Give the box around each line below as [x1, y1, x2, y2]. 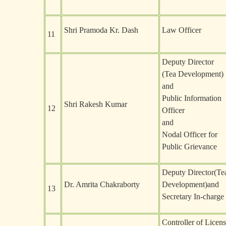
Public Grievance [162, 142, 217, 151]
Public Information [162, 94, 221, 102]
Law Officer [162, 26, 201, 34]
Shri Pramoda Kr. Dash [64, 26, 138, 34]
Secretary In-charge [162, 192, 224, 201]
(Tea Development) [162, 70, 223, 78]
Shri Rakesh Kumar [64, 100, 127, 108]
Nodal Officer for [162, 130, 217, 139]
